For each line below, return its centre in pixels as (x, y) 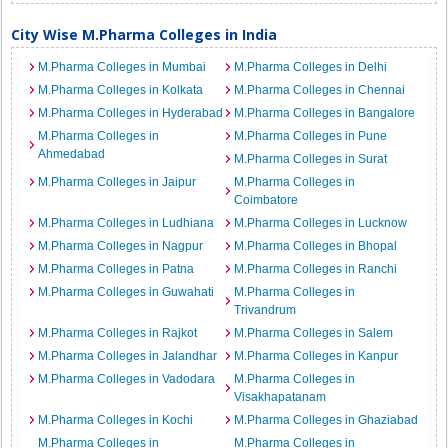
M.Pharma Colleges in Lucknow (320, 223)
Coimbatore (266, 200)
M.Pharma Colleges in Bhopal (315, 246)
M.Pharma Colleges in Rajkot (118, 333)
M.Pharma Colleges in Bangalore (324, 113)
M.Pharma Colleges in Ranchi (315, 269)
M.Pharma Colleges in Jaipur (117, 182)
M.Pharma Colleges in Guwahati (126, 292)
